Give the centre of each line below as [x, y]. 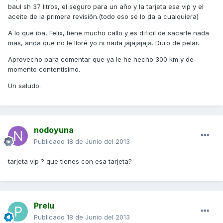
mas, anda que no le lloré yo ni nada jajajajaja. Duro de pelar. [104, 43]
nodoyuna [54, 130]
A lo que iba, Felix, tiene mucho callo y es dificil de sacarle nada [109, 33]
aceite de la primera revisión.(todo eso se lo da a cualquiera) [103, 17]
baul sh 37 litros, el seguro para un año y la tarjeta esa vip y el [106, 7]
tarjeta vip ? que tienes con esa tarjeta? [70, 162]
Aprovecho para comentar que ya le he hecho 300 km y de [101, 59]
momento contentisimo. [44, 69]
